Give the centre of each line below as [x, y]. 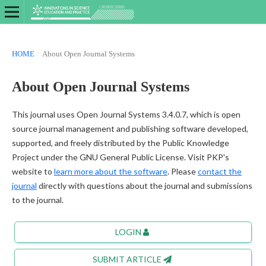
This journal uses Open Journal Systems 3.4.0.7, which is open [126, 114]
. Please [182, 171]
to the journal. [37, 199]
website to [33, 171]
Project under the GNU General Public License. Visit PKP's [120, 157]
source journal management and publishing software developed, [130, 128]
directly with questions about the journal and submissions [144, 185]
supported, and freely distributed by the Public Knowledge [120, 142]
